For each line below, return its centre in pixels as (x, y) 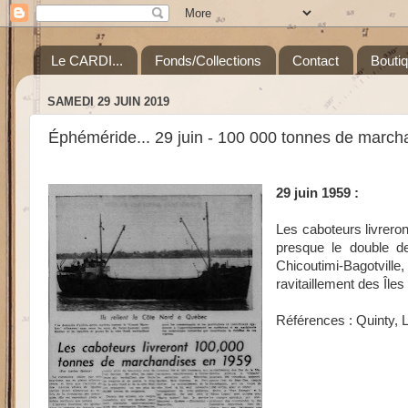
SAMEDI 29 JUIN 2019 (108, 101)
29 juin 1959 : (317, 194)
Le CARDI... (87, 60)
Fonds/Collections (208, 60)
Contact (316, 60)
